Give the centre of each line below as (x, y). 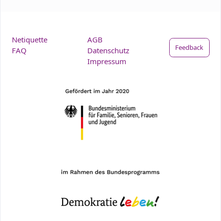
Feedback (189, 47)
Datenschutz (108, 50)
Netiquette (29, 39)
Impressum (107, 61)
